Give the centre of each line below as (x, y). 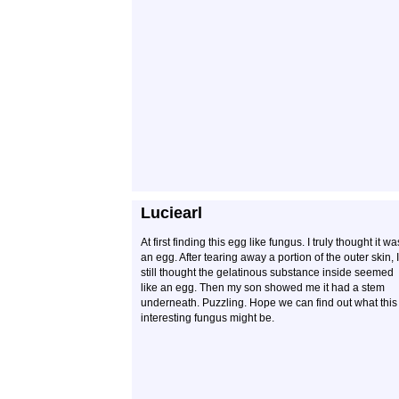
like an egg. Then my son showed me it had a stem (263, 288)
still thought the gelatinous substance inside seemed (267, 273)
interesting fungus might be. (208, 318)
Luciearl (171, 213)
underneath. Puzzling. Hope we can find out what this (269, 303)
